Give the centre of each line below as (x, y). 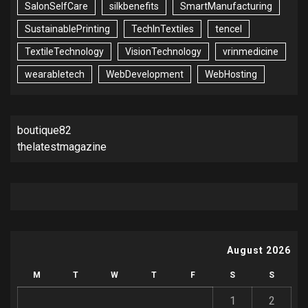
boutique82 (44, 131)
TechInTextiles (163, 29)
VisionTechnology (163, 52)
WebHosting (231, 75)
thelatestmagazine (62, 147)
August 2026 (259, 251)
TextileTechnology (64, 52)
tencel (229, 29)
